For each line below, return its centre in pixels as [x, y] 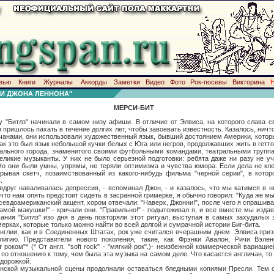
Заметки [127, 82]
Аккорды [94, 82]
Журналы [58, 82]
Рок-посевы [208, 82]
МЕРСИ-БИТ [134, 108]
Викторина [248, 82]
